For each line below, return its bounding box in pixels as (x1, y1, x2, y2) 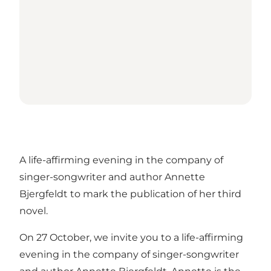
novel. (19, 204, 48, 217)
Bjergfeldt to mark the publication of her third (19, 188, 241, 200)
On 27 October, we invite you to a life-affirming (19, 231, 243, 243)
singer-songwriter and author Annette (19, 171, 205, 183)
